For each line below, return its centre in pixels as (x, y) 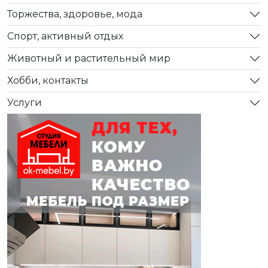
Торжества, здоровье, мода (75, 14)
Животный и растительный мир (89, 59)
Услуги (25, 103)
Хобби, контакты (48, 81)
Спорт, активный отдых (65, 36)
